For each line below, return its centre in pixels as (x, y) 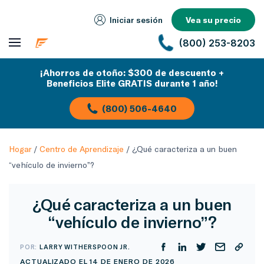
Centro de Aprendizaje (82, 149)
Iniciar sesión (136, 20)
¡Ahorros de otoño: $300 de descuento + (132, 72)
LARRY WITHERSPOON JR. (85, 246)
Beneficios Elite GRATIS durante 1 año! (132, 83)
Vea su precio (213, 20)
